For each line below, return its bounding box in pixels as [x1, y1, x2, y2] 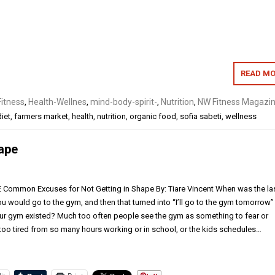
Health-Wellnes [28, 97, 87, 107]
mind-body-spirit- [90, 97, 157, 107]
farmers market [14, 112, 68, 121]
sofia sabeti [180, 112, 222, 121]
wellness [225, 112, 257, 121]
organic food [130, 112, 176, 121]
